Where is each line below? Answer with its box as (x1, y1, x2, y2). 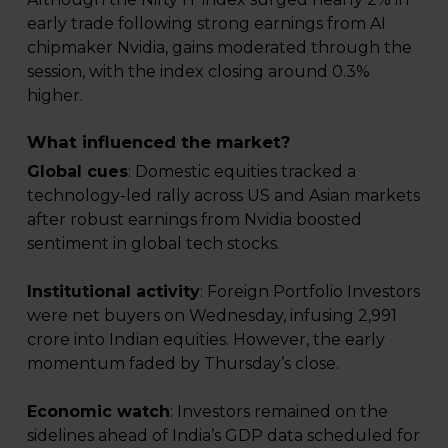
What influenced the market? (26, 131, 291, 152)
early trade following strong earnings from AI (26, 13, 386, 33)
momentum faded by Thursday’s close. (26, 353, 339, 373)
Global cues (26, 161, 128, 181)
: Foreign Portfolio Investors (199, 281, 420, 301)
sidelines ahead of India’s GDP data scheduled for (26, 425, 420, 445)
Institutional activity (26, 281, 200, 301)
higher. (26, 85, 83, 105)
